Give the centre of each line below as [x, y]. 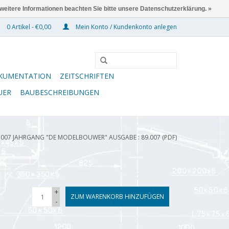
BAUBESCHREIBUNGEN [60, 92]
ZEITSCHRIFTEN [87, 76]
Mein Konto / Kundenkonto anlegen [125, 27]
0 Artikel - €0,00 [29, 27]
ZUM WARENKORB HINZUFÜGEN [117, 197]
